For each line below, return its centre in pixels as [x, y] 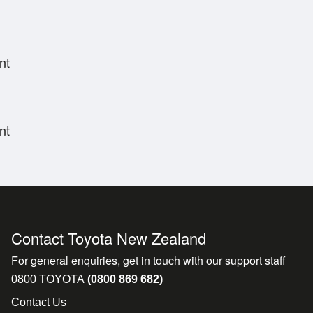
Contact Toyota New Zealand [109, 238]
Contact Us [39, 302]
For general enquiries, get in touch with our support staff [148, 260]
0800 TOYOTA [48, 279]
